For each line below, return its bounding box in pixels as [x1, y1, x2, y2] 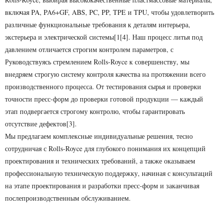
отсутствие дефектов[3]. [5, 119, 77, 128]
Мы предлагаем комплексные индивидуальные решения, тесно [5, 131, 193, 141]
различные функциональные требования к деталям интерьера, [5, 20, 190, 29]
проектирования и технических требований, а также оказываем [5, 156, 195, 166]
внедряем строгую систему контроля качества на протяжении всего [5, 69, 206, 79]
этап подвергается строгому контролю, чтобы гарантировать [5, 107, 185, 116]
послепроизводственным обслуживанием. [5, 193, 131, 203]
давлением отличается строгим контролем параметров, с [5, 45, 173, 54]
